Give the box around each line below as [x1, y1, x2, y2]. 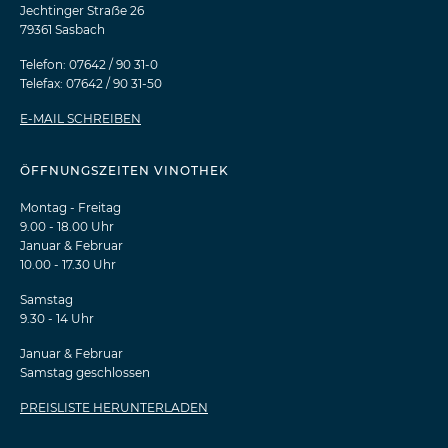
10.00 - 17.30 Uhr [20, 256, 116, 272]
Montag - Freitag [20, 199, 121, 215]
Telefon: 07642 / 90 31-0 [20, 56, 158, 72]
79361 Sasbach [20, 21, 105, 37]
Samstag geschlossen [20, 364, 150, 380]
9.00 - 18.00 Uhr [20, 218, 114, 234]
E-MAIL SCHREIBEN [20, 110, 141, 126]
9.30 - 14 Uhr [20, 310, 94, 326]
